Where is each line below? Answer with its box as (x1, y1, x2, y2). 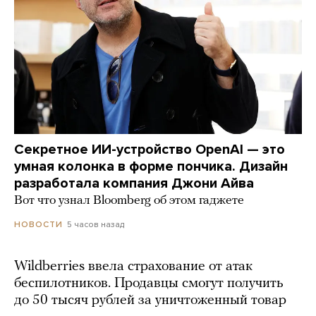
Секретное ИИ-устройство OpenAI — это (14, 141, 285, 159)
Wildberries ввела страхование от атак (14, 260, 253, 274)
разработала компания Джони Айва (14, 175, 254, 193)
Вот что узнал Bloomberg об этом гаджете (14, 194, 244, 208)
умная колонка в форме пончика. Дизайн (14, 158, 288, 176)
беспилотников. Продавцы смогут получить (14, 276, 284, 291)
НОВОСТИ (14, 219, 63, 230)
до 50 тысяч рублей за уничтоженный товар (14, 293, 286, 308)
